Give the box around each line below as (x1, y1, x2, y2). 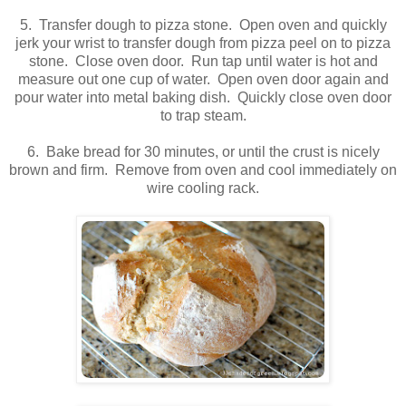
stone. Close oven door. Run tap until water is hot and (28, 53, 378, 70)
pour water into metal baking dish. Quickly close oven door (14, 90, 391, 106)
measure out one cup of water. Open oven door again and (17, 72, 389, 88)
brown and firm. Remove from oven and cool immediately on (9, 162, 397, 179)
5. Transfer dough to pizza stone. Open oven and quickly (19, 17, 387, 34)
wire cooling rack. (147, 180, 259, 197)
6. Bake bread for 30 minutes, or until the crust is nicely (26, 144, 380, 160)
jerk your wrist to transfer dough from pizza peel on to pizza (15, 35, 391, 52)
